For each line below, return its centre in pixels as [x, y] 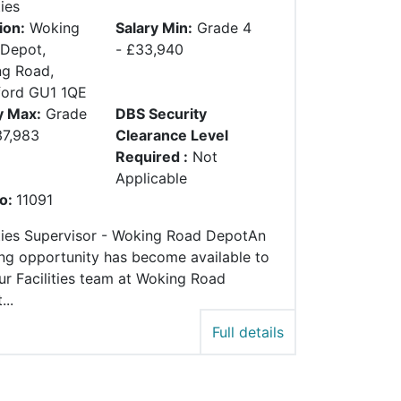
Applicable [151, 179]
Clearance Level [171, 136]
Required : [151, 157]
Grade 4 [224, 28]
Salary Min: [154, 28]
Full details [248, 333]
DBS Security [161, 114]
